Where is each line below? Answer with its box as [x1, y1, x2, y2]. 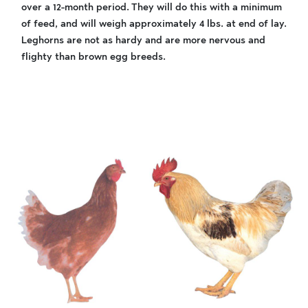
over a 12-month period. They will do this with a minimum [21, 1, 282, 13]
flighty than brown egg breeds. [21, 51, 166, 63]
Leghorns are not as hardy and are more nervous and [21, 34, 265, 46]
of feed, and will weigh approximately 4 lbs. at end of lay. [21, 18, 287, 30]
